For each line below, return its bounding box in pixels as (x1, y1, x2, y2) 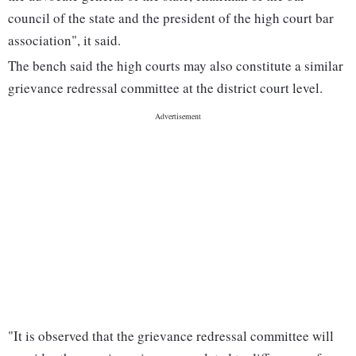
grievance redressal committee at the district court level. (8, 79, 323, 98)
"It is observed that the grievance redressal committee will (8, 327, 334, 346)
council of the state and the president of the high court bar (8, 9, 334, 28)
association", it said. (8, 31, 121, 50)
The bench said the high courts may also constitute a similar (8, 56, 343, 75)
